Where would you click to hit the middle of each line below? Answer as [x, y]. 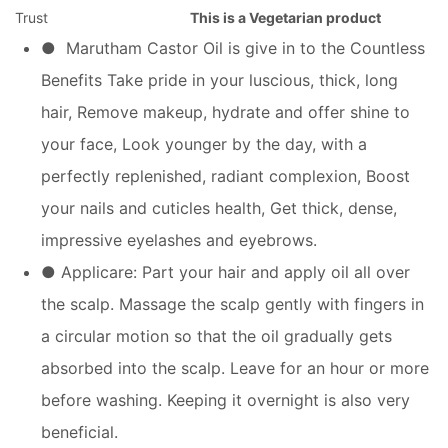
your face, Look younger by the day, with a [204, 144]
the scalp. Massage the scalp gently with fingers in [232, 304]
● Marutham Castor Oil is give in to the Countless [233, 48]
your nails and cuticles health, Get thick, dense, [219, 208]
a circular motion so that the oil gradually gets [216, 336]
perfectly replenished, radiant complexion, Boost [225, 176]
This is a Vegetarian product [285, 17]
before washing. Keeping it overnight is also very [225, 400]
